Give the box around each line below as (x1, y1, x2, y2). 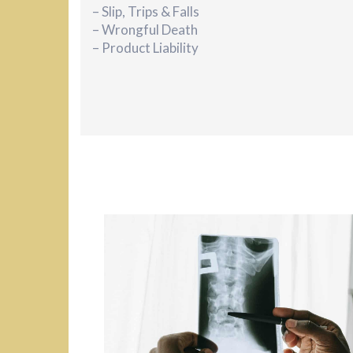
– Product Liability (92, 39, 199, 57)
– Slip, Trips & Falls (92, 3, 199, 20)
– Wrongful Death (92, 21, 198, 39)
